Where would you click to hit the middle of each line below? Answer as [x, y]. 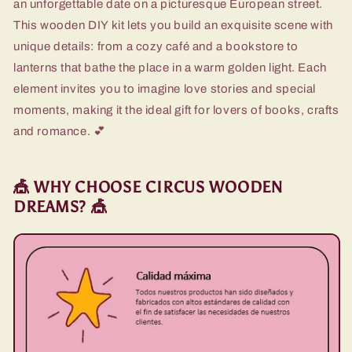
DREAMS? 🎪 [60, 207]
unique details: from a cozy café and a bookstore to [156, 46]
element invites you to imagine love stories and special [165, 88]
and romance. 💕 [60, 131]
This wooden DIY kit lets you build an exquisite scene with [173, 25]
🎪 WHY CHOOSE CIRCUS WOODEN [148, 187]
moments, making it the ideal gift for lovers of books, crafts [176, 110]
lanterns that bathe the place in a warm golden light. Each [170, 67]
